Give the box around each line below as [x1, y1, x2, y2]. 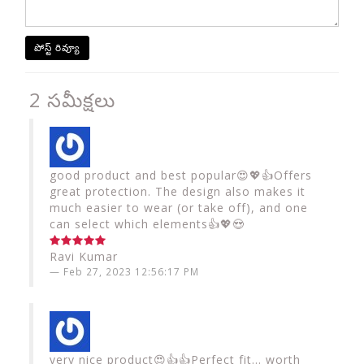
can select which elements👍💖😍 [50, 216, 245, 232]
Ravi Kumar [50, 249, 118, 264]
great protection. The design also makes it [50, 184, 305, 199]
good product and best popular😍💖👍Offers [50, 167, 312, 183]
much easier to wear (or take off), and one [50, 200, 308, 215]
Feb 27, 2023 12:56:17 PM [63, 265, 199, 278]
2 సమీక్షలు [29, 86, 115, 113]
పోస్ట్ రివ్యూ [34, 41, 80, 54]
